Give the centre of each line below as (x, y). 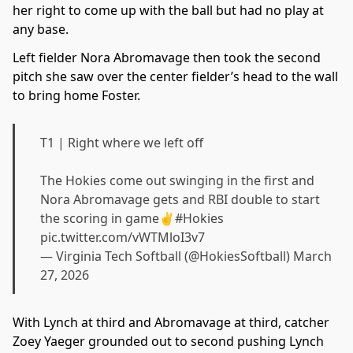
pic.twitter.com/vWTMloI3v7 (123, 238)
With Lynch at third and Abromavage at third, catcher (171, 323)
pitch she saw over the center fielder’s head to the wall (175, 77)
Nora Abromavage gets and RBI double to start (180, 200)
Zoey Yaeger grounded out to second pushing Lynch (168, 342)
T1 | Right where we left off (122, 143)
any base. (41, 30)
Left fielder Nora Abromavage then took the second (167, 58)
